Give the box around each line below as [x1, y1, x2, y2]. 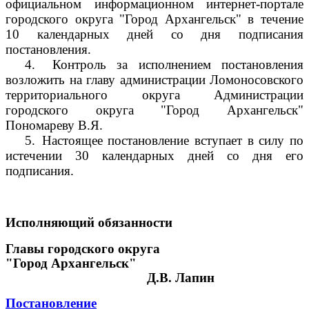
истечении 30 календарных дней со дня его [6, 148, 303, 163]
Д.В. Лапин [147, 270, 215, 285]
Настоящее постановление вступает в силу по [41, 133, 304, 148]
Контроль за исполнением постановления [52, 57, 304, 72]
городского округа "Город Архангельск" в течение [6, 12, 303, 26]
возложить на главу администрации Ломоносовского [6, 72, 303, 87]
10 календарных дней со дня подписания [6, 27, 303, 41]
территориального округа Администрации [6, 88, 303, 102]
